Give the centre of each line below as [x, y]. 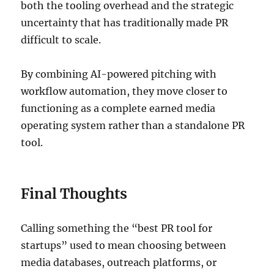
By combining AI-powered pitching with [119, 74]
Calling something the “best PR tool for [117, 228]
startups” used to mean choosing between [124, 245]
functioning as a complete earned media [118, 108]
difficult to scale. [62, 39]
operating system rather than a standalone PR [133, 125]
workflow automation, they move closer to [124, 91]
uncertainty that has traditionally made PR [125, 22]
